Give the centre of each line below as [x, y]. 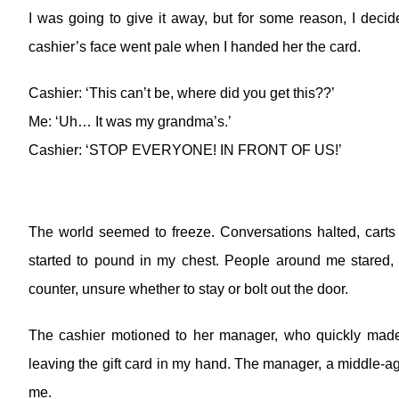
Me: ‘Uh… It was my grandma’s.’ [130, 122]
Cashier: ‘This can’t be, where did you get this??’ [182, 93]
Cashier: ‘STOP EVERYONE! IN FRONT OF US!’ [185, 150]
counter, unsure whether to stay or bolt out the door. [188, 289]
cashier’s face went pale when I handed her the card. [195, 47]
